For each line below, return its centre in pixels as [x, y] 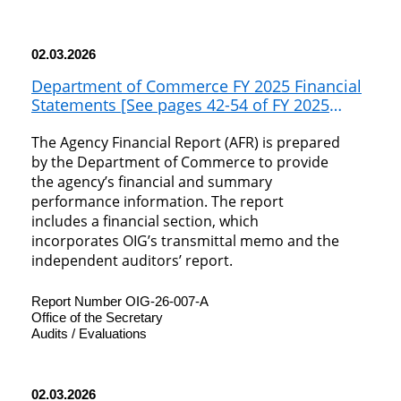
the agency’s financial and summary [152, 182]
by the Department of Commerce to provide [180, 162]
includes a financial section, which [145, 222]
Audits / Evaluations [89, 334]
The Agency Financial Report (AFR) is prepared [186, 143]
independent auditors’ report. [132, 261]
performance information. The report [158, 202]
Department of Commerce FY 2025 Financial [196, 86]
